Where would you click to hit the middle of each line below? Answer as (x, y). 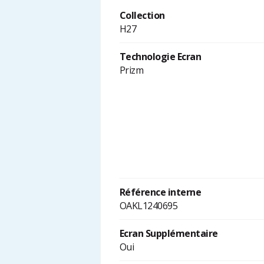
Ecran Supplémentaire (169, 234)
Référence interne (160, 192)
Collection (142, 16)
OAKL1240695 (148, 206)
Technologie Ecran (160, 57)
